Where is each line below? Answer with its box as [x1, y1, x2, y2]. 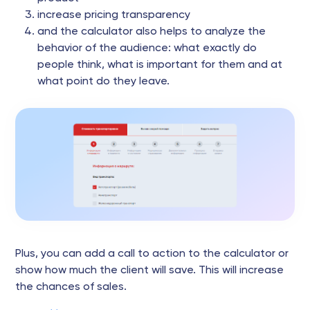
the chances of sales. [15, 281, 127, 293]
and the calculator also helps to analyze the [37, 26, 266, 37]
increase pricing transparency [37, 10, 190, 21]
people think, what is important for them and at [37, 60, 282, 71]
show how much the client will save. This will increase [15, 264, 284, 276]
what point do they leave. [37, 76, 170, 87]
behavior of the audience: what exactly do [37, 43, 257, 54]
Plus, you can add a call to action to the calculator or [15, 248, 289, 259]
